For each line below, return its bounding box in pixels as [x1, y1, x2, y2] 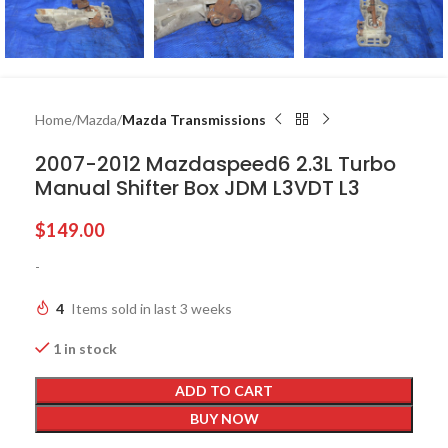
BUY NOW [189, 409, 259, 427]
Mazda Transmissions [122, 110, 266, 128]
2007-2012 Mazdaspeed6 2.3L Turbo [35, 149, 396, 178]
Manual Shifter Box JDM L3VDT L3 [35, 173, 360, 202]
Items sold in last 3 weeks [71, 299, 232, 317]
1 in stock [53, 339, 118, 357]
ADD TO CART [175, 381, 273, 399]
